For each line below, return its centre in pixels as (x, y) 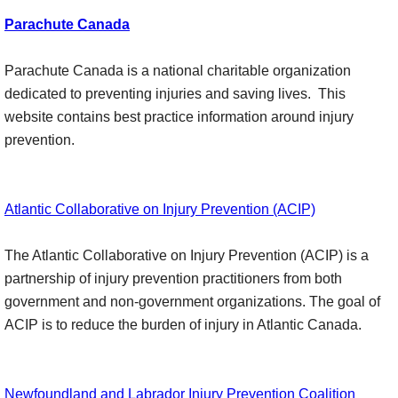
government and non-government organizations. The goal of (192, 302)
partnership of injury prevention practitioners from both (173, 279)
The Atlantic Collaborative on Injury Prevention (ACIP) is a (187, 255)
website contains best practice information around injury (179, 117)
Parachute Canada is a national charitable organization (178, 71)
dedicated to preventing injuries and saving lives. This (175, 94)
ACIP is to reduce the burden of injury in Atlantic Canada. (183, 325)
